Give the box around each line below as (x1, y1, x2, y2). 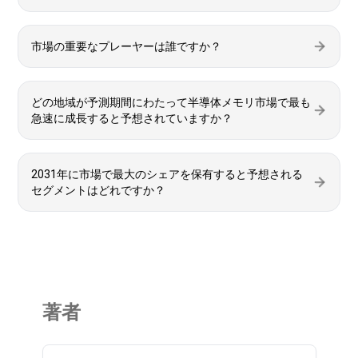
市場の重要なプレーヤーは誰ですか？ (31, 40, 221, 53)
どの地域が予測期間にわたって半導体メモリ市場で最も (31, 96, 311, 109)
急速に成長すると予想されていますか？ (31, 112, 233, 125)
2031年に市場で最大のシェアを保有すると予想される (31, 168, 303, 181)
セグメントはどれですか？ (31, 184, 165, 197)
